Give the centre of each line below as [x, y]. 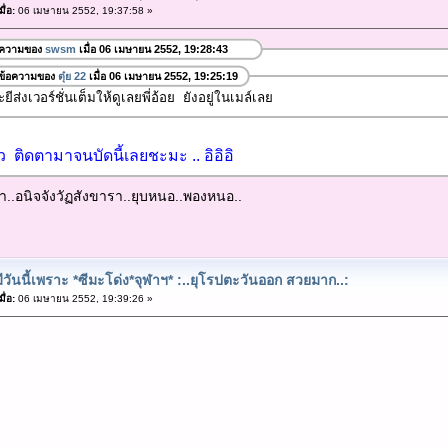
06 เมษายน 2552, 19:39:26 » [83, 298]
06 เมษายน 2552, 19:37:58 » [83, 10]
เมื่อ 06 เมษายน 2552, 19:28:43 [151, 49]
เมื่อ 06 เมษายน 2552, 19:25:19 [161, 75]
